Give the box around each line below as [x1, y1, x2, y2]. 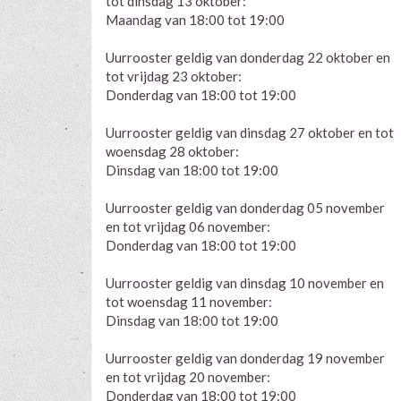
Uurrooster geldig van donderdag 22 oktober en [106, 48, 390, 65]
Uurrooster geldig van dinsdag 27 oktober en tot [106, 124, 394, 141]
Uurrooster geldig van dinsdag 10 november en [106, 274, 384, 291]
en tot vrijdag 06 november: [106, 218, 270, 235]
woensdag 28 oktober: [106, 142, 239, 159]
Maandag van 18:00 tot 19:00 [106, 11, 285, 28]
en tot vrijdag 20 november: [106, 368, 270, 385]
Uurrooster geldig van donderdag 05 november [106, 199, 385, 216]
